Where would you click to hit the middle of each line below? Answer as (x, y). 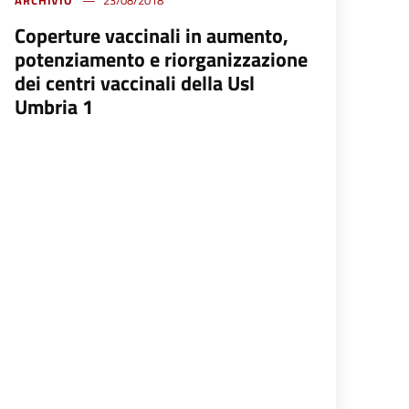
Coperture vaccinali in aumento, (151, 36)
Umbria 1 (53, 107)
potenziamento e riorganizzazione (161, 60)
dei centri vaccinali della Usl (134, 84)
